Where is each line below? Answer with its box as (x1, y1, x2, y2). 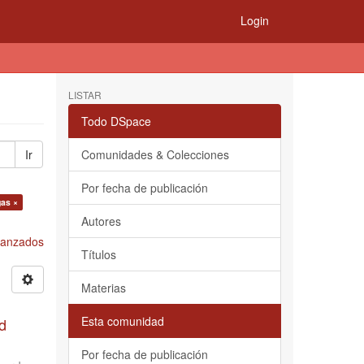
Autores (80, 213, 121, 229)
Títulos (80, 246, 116, 262)
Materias (80, 279, 126, 296)
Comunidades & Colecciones (80, 146, 229, 162)
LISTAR (67, 88, 102, 102)
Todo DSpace (80, 113, 151, 129)
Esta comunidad (80, 313, 164, 329)
